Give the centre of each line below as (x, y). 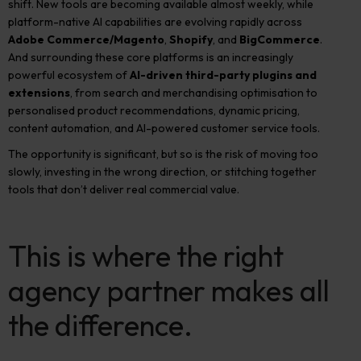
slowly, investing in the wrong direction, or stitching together (162, 172)
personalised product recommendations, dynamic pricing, (154, 110)
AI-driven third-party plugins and (223, 75)
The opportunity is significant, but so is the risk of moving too (163, 154)
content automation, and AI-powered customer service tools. (164, 128)
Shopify (191, 39)
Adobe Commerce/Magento (86, 39)
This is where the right (146, 256)
